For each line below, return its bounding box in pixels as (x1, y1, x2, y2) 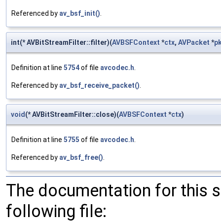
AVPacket (178, 38, 210, 47)
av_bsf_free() (59, 153, 103, 162)
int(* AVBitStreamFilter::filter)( (11, 38, 112, 47)
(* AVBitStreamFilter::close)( (25, 110, 119, 119)
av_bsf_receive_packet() (59, 81, 140, 90)
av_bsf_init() (59, 9, 100, 18)
